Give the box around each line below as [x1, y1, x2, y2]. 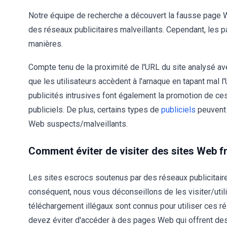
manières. [28, 39, 63, 49]
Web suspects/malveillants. [28, 119, 128, 129]
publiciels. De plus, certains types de [28, 105, 161, 115]
